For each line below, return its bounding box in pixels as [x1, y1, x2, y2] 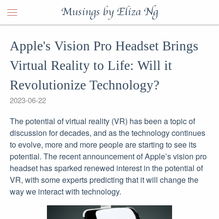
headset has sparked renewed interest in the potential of [10, 162, 203, 174]
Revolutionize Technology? [10, 78, 159, 92]
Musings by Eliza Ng [61, 7, 158, 18]
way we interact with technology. [10, 186, 121, 197]
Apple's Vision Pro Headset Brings [10, 39, 198, 53]
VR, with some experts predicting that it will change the [10, 174, 198, 185]
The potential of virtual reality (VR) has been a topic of [10, 115, 195, 127]
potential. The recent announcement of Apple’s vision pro [10, 151, 207, 162]
